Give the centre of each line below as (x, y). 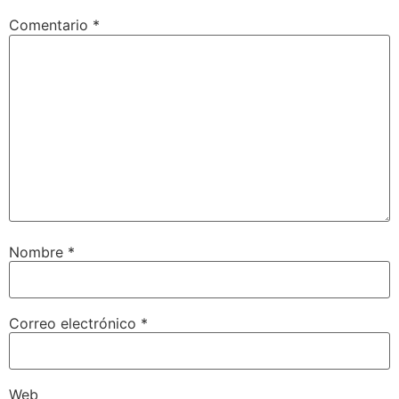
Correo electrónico (75, 323)
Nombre (38, 252)
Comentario (51, 25)
